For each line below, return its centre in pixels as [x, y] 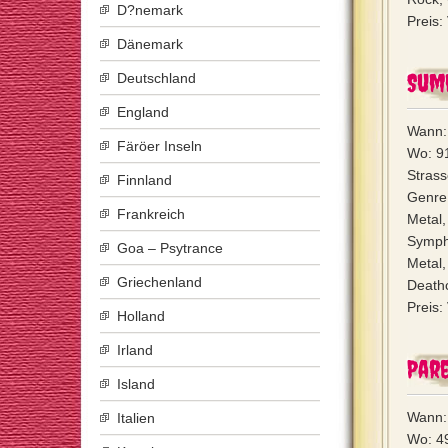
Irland [135, 350]
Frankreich [151, 214]
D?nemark [150, 10]
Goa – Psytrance [170, 248]
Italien [136, 418]
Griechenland [159, 282]
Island [136, 384]
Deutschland [156, 78]
